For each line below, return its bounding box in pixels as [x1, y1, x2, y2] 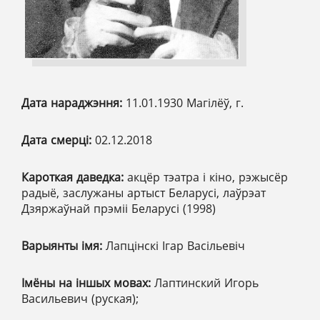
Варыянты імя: [21, 237, 106, 254]
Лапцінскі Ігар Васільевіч [106, 237, 245, 254]
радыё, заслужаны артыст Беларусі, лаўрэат [21, 184, 266, 201]
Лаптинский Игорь [154, 274, 259, 291]
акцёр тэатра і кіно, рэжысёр [127, 169, 288, 185]
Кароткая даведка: [21, 169, 127, 185]
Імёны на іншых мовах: [21, 274, 154, 291]
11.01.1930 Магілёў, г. [126, 94, 244, 111]
